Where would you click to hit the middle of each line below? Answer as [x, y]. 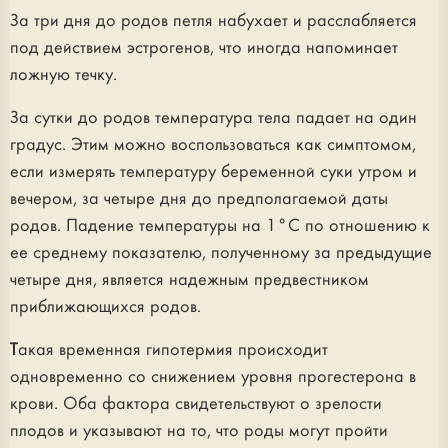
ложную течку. [63, 75]
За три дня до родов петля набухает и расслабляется [213, 21]
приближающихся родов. [105, 307]
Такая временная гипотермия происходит [169, 350]
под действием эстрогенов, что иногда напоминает [204, 48]
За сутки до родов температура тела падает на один [213, 118]
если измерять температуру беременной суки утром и [213, 172]
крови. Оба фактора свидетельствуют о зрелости [196, 404]
